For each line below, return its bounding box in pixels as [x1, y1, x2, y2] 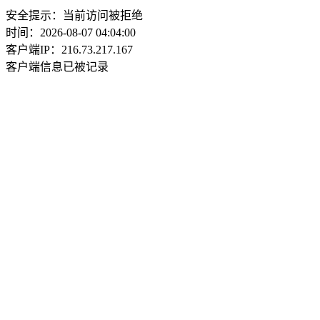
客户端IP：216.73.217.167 [6, 44, 133, 56]
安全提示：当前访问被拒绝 [6, 9, 143, 21]
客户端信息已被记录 [6, 61, 109, 73]
